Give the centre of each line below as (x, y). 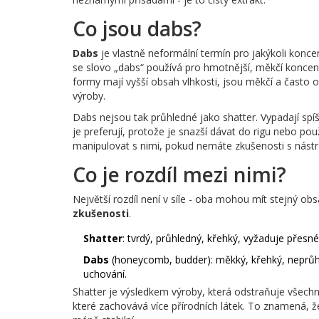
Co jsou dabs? (137, 29)
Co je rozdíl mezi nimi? (179, 175)
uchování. (105, 274)
